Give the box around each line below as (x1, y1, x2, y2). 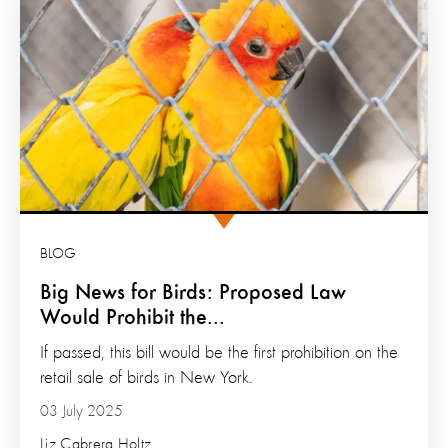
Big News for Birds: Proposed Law (40, 282, 346, 305)
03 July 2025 (40, 404, 123, 421)
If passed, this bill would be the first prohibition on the (40, 344, 398, 363)
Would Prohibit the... (40, 307, 225, 330)
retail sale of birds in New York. (40, 369, 253, 388)
